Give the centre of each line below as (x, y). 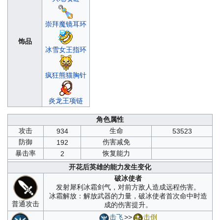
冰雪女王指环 (66, 49)
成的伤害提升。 (128, 205)
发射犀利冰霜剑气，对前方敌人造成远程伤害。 (128, 187)
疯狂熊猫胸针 (66, 75)
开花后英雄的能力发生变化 (110, 167)
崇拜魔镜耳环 (66, 24)
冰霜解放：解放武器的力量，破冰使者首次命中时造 (128, 196)
